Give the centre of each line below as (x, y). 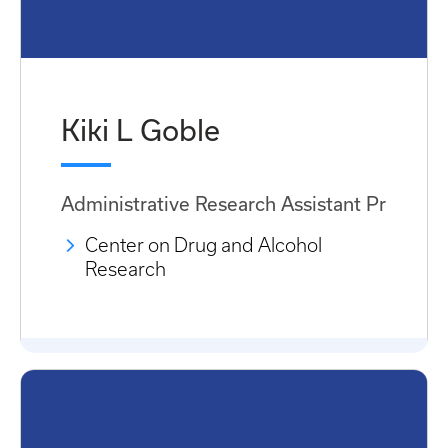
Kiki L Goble (140, 129)
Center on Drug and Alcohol (203, 246)
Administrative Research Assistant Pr (223, 203)
